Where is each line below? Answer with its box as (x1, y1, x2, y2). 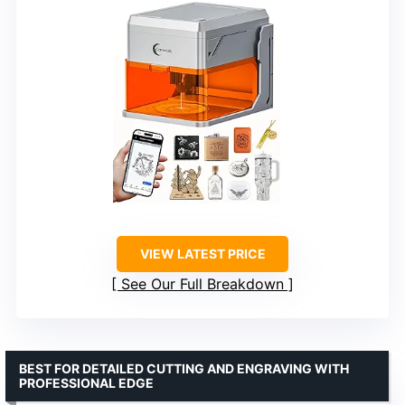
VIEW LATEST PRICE (139, 246, 266, 262)
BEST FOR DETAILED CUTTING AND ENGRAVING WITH (19, 361, 349, 377)
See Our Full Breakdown (121, 275, 284, 294)
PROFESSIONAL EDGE (19, 375, 154, 391)
